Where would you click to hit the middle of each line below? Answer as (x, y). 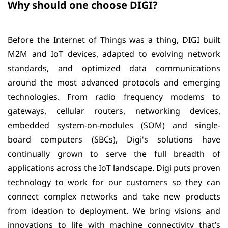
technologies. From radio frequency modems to (114, 97)
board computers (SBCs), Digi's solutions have (114, 139)
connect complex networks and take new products (114, 196)
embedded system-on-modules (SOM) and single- (114, 125)
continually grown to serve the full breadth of (114, 154)
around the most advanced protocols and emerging (114, 82)
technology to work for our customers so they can (114, 182)
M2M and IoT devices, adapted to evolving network (114, 54)
